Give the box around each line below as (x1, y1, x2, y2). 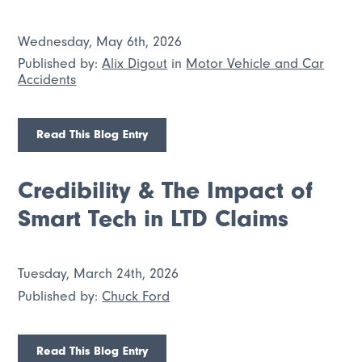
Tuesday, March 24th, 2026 (18, 265, 179, 282)
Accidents (18, 71, 77, 88)
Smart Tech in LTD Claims (18, 204, 289, 234)
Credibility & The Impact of (18, 176, 314, 205)
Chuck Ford (102, 288, 170, 305)
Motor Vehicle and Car (186, 55, 325, 72)
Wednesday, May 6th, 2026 (18, 32, 183, 49)
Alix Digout (102, 55, 168, 72)
